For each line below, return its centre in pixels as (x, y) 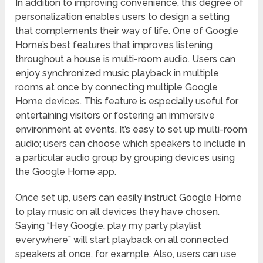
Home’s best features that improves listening (114, 45)
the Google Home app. (66, 172)
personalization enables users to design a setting (123, 17)
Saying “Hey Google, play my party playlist (109, 226)
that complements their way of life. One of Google (127, 31)
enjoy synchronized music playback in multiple (117, 73)
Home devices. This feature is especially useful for (127, 102)
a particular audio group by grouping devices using (125, 158)
